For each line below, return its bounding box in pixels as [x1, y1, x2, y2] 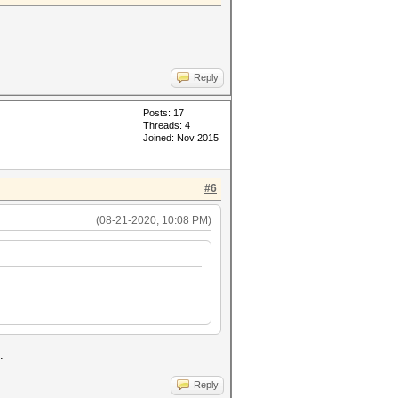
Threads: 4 [143, 120, 190, 131]
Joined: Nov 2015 [143, 132, 219, 143]
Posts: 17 [143, 107, 184, 118]
